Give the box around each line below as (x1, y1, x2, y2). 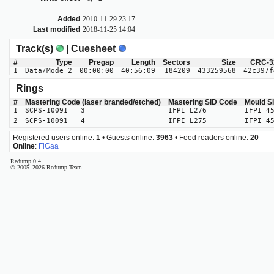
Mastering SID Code (168, 98, 237, 107)
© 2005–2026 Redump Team (10, 164, 82, 171)
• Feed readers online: (173, 133, 250, 142)
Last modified (33, 25, 80, 34)
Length (131, 58, 155, 67)
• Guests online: (100, 133, 156, 142)
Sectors (163, 58, 190, 67)
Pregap (89, 58, 114, 67)
